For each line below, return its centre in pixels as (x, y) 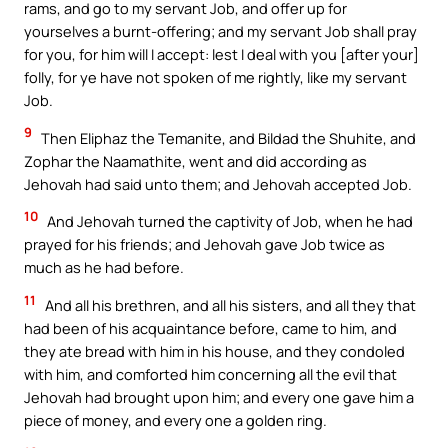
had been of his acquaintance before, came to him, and (210, 327)
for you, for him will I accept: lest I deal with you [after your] (221, 54)
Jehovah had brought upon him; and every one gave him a (219, 396)
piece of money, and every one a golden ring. (175, 419)
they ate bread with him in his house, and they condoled (214, 350)
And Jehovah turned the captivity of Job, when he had (228, 221)
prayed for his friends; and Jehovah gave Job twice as (204, 244)
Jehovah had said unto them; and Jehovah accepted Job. (218, 183)
